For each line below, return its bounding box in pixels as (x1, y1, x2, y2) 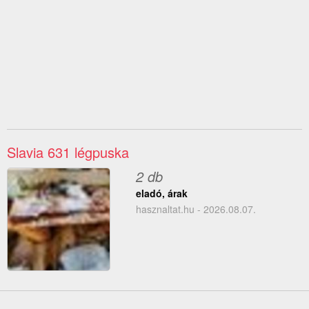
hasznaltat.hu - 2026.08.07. (135, 202, 256, 217)
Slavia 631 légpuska (7, 142, 129, 163)
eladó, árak (135, 186, 188, 201)
